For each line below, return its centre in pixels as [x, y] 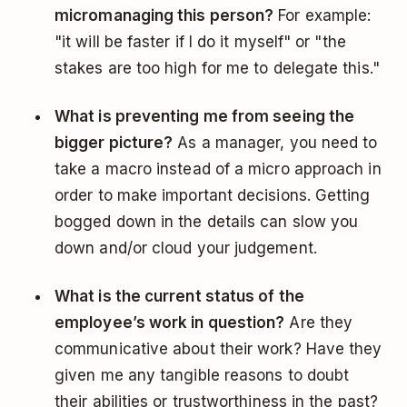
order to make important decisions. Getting [213, 196]
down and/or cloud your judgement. [186, 248]
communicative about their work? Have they [218, 349]
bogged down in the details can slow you [207, 222]
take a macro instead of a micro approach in [218, 169]
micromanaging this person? [164, 16]
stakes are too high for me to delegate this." [217, 69]
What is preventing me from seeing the [205, 117]
